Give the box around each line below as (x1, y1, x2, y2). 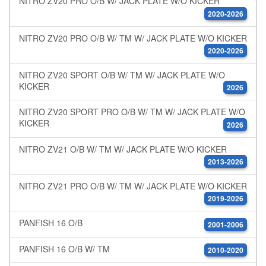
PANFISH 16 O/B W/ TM (19, 242, 110, 255)
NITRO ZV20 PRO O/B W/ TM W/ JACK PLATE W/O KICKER (19, 31, 247, 44)
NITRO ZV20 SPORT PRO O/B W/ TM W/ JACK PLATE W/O (19, 106, 245, 118)
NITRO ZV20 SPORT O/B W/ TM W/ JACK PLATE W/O (19, 68, 225, 81)
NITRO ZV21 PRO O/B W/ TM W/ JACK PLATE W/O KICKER (19, 179, 247, 192)
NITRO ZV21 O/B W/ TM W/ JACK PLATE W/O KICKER (19, 142, 227, 155)
